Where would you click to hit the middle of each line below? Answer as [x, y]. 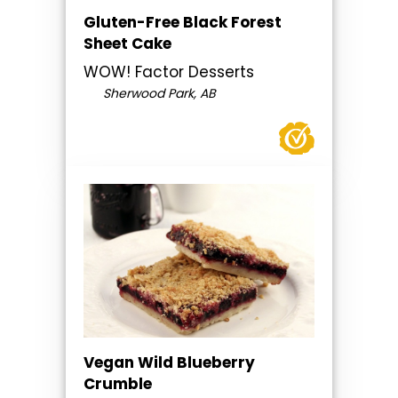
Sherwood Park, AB [157, 93]
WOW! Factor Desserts [169, 72]
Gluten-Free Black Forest [183, 22]
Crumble [118, 384]
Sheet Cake [127, 43]
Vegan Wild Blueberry [169, 363]
